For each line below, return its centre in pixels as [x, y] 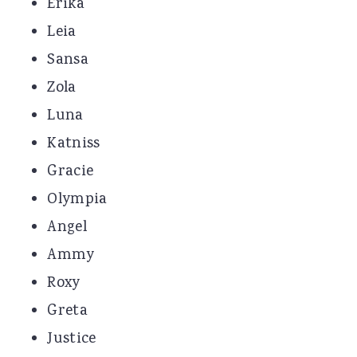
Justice [72, 340]
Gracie [71, 173]
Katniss [74, 145]
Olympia [77, 200]
